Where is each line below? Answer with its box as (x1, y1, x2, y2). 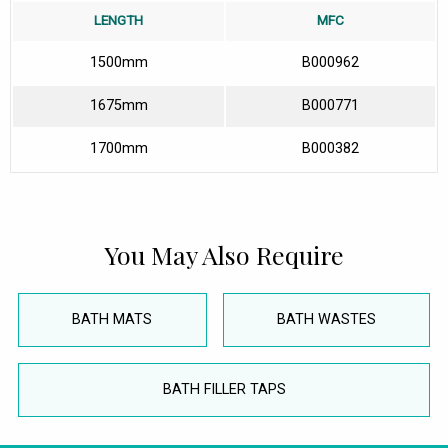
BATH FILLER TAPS (162, 381, 286, 399)
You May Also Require (104, 238, 344, 272)
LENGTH (94, 12, 143, 29)
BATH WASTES (276, 311, 376, 329)
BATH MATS (72, 311, 153, 329)
